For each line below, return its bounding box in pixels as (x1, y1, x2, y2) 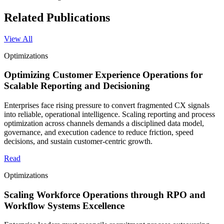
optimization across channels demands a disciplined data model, (4, 118, 204, 127)
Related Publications (4, 10, 110, 24)
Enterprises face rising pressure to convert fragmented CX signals (4, 100, 209, 109)
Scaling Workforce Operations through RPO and (4, 189, 205, 200)
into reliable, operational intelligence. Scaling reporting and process (4, 109, 215, 118)
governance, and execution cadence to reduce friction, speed (4, 127, 193, 136)
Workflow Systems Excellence (4, 200, 124, 211)
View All (4, 34, 32, 43)
